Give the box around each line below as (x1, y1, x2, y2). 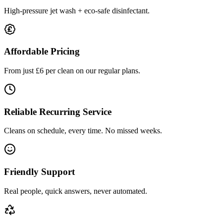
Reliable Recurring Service (4, 106, 111, 117)
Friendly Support (4, 166, 75, 177)
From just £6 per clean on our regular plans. (4, 66, 140, 75)
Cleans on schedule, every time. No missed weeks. (4, 126, 162, 135)
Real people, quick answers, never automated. (4, 186, 147, 195)
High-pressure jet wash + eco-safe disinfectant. (4, 6, 150, 15)
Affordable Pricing (4, 46, 80, 57)
